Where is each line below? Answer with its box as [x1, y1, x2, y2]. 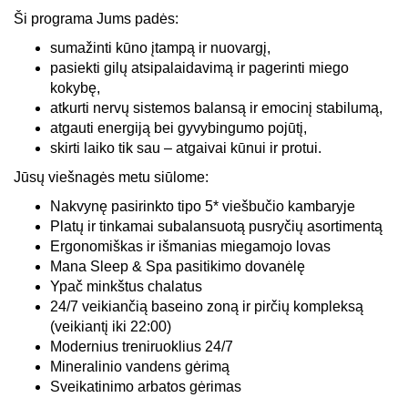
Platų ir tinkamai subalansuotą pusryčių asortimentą [50, 218, 382, 234]
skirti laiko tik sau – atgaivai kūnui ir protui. [50, 139, 321, 156]
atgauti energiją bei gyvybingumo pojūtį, [50, 119, 307, 136]
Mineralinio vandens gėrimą [50, 358, 229, 374]
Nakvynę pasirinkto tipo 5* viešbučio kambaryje [50, 198, 355, 214]
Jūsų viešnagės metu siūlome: [14, 168, 209, 185]
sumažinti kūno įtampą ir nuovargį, [50, 39, 270, 56]
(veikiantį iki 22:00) [50, 318, 171, 334]
